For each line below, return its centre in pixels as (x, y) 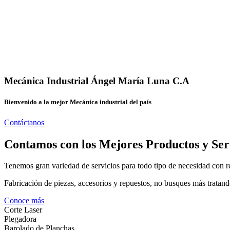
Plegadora (20, 219)
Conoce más (24, 201)
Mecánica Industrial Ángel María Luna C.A (97, 81)
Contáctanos (24, 122)
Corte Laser (23, 210)
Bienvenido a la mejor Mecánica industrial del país (78, 102)
